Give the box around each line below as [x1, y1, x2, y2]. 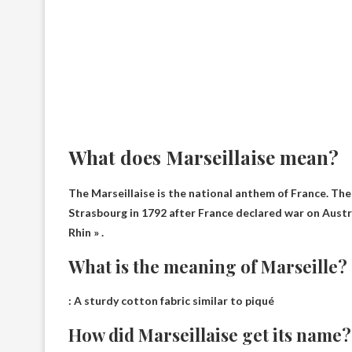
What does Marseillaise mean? [68, 145, 339, 170]
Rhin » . [68, 225, 104, 239]
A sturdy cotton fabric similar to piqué [74, 294, 274, 307]
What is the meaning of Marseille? [68, 255, 347, 278]
